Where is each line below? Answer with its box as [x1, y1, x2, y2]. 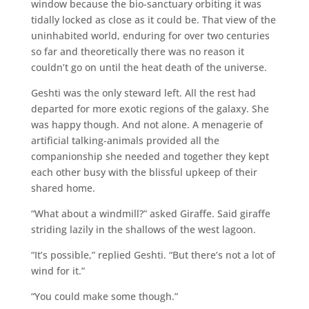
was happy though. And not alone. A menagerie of [30, 117, 263, 131]
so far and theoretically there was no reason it [30, 44, 244, 58]
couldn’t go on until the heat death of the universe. [30, 60, 267, 74]
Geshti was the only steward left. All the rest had [30, 86, 256, 99]
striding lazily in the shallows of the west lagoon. [30, 222, 256, 236]
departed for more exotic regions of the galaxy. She [30, 101, 269, 115]
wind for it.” [30, 263, 85, 277]
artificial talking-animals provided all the [30, 133, 219, 147]
